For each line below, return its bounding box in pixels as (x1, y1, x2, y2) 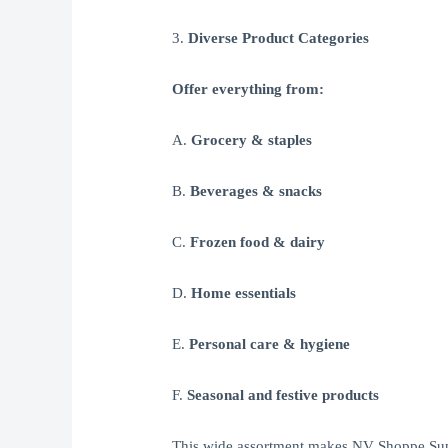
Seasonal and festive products (187, 387, 380, 404)
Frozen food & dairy (190, 234, 326, 251)
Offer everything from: (172, 81, 325, 98)
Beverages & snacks (190, 183, 323, 200)
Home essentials (191, 285, 297, 302)
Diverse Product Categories (188, 30, 370, 47)
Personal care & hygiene (189, 336, 351, 353)
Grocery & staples (191, 132, 313, 149)
